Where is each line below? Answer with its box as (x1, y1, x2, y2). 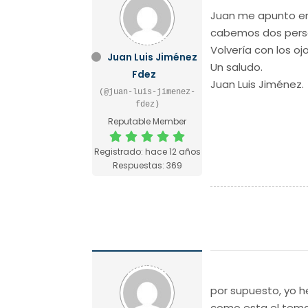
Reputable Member (108, 115, 187, 127)
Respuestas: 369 (112, 159, 182, 171)
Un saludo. (210, 59, 263, 74)
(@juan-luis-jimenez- (99, 87, 196, 97)
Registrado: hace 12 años (93, 145, 201, 157)
